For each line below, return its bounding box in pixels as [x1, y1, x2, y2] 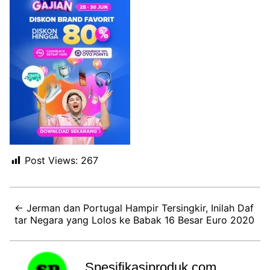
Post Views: [25, 154, 78, 166]
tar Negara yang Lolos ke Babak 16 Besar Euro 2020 [14, 213, 254, 226]
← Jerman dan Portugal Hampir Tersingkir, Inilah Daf [14, 201, 254, 214]
